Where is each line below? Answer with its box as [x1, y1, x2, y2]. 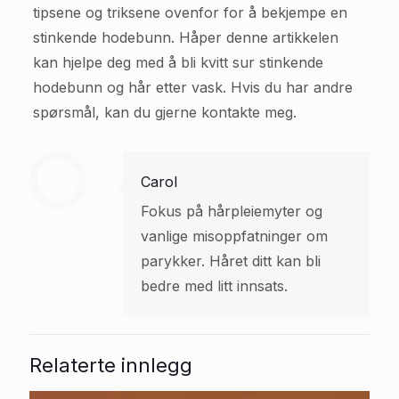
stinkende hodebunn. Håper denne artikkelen [32, 28, 338, 46]
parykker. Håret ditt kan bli [141, 251, 321, 270]
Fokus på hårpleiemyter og [141, 201, 322, 220]
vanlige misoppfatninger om [141, 226, 328, 245]
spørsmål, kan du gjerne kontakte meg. [32, 102, 297, 121]
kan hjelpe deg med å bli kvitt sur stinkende [32, 53, 323, 71]
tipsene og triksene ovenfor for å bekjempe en [32, 3, 347, 21]
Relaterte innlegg [29, 353, 192, 377]
